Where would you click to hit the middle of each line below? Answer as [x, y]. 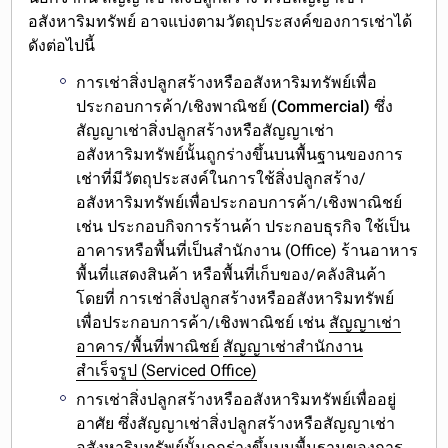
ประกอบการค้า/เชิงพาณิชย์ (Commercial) [225, 106]
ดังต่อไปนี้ [62, 45]
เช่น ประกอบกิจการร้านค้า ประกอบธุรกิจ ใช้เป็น [243, 226]
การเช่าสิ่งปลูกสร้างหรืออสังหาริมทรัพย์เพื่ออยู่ [236, 399]
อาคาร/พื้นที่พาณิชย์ [148, 346]
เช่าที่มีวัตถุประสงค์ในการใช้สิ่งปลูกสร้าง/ [221, 178]
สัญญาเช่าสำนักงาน [293, 346]
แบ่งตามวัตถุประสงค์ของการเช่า [281, 21]
